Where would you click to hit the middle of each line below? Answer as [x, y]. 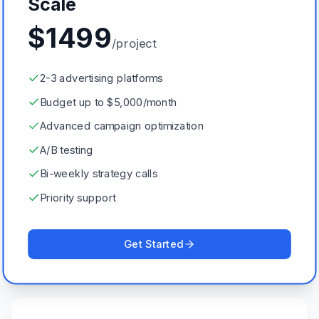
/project [134, 43]
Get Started [153, 244]
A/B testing [67, 150]
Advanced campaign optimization [122, 126]
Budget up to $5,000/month [109, 101]
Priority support [78, 198]
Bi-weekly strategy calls [99, 173]
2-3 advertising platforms [101, 78]
